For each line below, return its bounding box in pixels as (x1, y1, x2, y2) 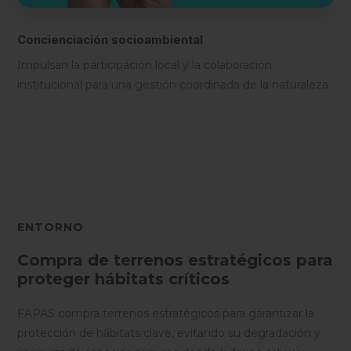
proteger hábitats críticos (17, 269, 230, 288)
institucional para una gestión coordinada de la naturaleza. (17, 77, 331, 92)
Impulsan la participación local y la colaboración (17, 57, 273, 72)
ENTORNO (17, 219, 85, 234)
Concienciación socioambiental (17, 31, 204, 47)
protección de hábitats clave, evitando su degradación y (17, 325, 321, 340)
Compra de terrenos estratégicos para (17, 250, 334, 270)
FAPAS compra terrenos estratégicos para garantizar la (17, 306, 315, 320)
